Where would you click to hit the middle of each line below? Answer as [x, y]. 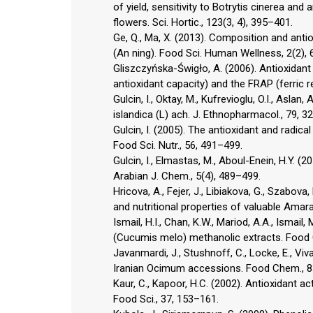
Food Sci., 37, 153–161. [166, 299]
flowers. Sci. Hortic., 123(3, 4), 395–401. [203, 22]
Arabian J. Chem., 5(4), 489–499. [187, 176]
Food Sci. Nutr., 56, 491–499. [178, 145]
